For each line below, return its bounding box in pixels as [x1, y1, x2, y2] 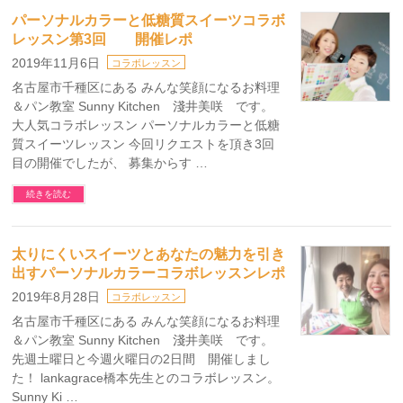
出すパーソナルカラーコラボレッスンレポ [12, 265, 286, 281]
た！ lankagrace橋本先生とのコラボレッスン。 [12, 371, 281, 385]
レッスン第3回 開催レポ [12, 31, 193, 47]
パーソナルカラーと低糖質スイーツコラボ [12, 13, 286, 28]
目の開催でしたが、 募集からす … [12, 156, 209, 170]
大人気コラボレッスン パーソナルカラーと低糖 [12, 118, 281, 132]
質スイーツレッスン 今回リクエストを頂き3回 [12, 137, 275, 151]
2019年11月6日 [12, 56, 101, 70]
